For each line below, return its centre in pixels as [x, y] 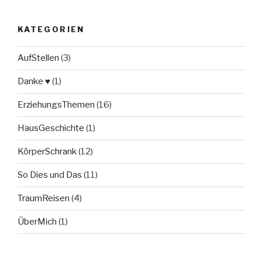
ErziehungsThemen [56, 105]
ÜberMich [37, 222]
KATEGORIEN [51, 30]
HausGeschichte [51, 128]
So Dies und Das [50, 175]
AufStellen [38, 58]
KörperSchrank [47, 152]
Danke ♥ [34, 82]
